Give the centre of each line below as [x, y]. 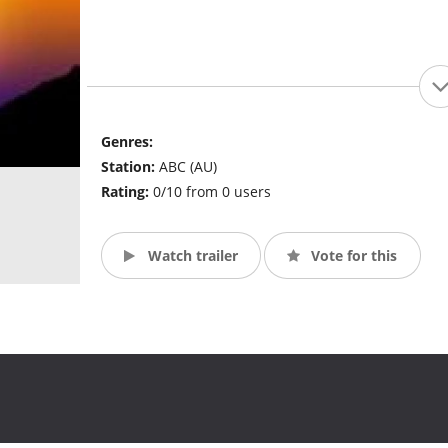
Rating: [126, 192]
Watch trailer [190, 255]
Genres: [126, 142]
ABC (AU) [187, 167]
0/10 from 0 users [211, 192]
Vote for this [352, 255]
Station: [129, 167]
